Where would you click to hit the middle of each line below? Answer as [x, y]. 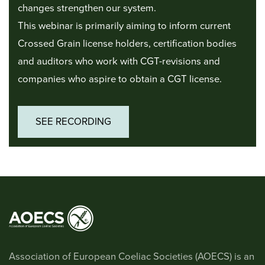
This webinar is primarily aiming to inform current [124, 26]
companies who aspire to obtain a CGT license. [120, 80]
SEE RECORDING [73, 122]
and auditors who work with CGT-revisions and [119, 62]
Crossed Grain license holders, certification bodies [127, 44]
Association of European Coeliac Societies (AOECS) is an [132, 257]
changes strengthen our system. [87, 9]
